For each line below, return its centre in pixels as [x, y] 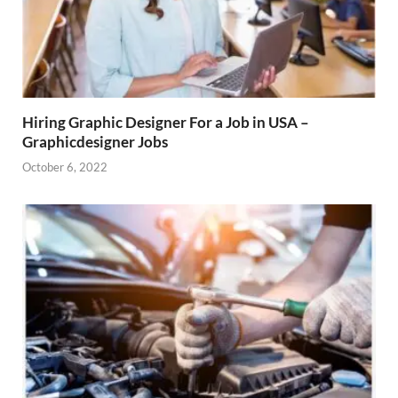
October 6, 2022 [65, 167]
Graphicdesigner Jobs [95, 141]
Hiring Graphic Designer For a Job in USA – [166, 122]
